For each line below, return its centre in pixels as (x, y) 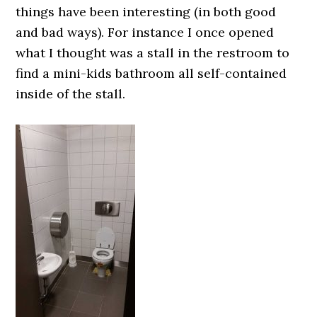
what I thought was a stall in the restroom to (153, 53)
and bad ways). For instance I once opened (145, 32)
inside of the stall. (71, 94)
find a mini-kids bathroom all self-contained (151, 73)
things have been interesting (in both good (146, 12)
